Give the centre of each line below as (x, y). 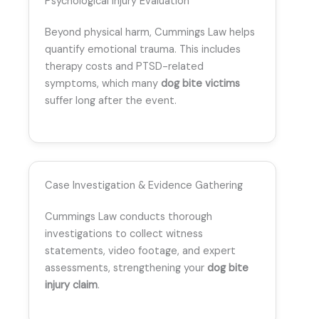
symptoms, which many (103, 84)
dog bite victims (200, 84)
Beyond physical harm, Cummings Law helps (150, 33)
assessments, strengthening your (126, 268)
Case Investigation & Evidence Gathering (144, 185)
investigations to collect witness (124, 234)
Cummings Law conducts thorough (129, 216)
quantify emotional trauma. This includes (143, 50)
